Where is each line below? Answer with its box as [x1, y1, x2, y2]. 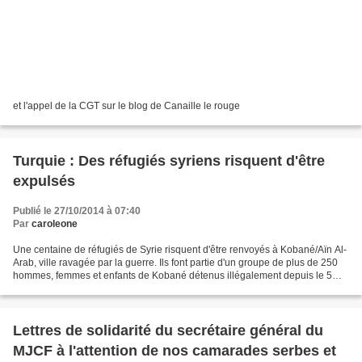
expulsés [13, 173, 75, 190]
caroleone [32, 218, 78, 230]
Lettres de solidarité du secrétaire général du [13, 322, 323, 339]
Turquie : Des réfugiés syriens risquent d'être [13, 153, 325, 170]
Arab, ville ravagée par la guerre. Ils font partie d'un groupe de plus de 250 [13, 257, 338, 269]
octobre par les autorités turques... [13, 283, 162, 295]
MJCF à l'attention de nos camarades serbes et [13, 343, 336, 360]
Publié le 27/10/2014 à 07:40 [13, 205, 141, 217]
